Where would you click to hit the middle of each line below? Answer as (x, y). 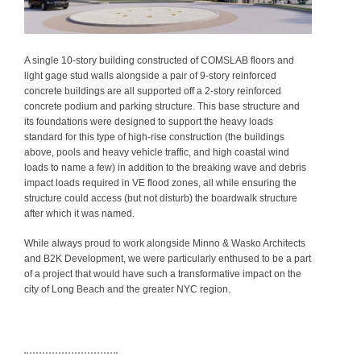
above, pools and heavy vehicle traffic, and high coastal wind (157, 153)
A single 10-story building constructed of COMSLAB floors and (159, 61)
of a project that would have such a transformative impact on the (163, 274)
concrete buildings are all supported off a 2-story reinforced (153, 91)
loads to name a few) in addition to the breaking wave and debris (165, 168)
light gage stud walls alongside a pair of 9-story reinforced (150, 76)
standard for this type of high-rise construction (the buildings (154, 137)
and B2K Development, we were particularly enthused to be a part (168, 259)
